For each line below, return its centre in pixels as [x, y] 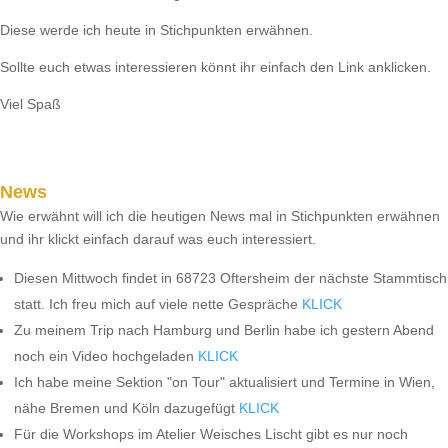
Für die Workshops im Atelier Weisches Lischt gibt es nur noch [211, 434]
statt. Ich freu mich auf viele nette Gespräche [158, 304]
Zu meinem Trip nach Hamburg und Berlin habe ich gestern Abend [224, 330]
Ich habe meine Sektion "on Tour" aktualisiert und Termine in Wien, [224, 382]
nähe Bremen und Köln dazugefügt [126, 408]
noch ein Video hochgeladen [106, 356]
